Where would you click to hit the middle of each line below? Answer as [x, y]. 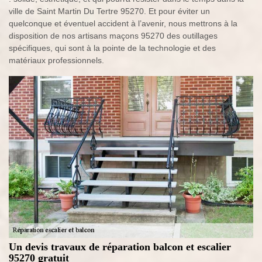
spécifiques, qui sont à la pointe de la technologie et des [112, 48]
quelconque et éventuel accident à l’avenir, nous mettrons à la [123, 24]
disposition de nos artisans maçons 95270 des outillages [113, 36]
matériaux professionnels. [56, 61]
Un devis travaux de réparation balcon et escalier [120, 247]
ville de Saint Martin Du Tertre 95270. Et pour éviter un [109, 11]
